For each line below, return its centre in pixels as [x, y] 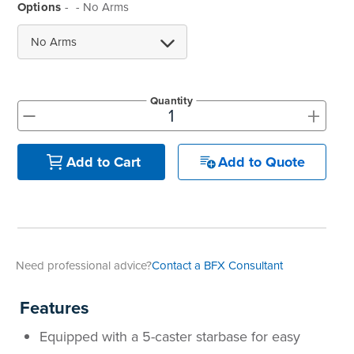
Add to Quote [262, 162]
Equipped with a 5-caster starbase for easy [170, 337]
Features [55, 308]
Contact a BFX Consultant [217, 265]
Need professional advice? [84, 265]
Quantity [172, 100]
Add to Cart [103, 162]
